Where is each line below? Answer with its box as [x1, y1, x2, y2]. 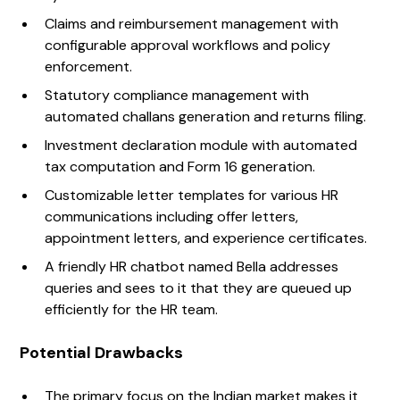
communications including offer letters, [45, 207, 299, 227]
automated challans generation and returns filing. [45, 107, 367, 127]
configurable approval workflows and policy [45, 36, 331, 55]
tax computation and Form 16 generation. [45, 157, 316, 177]
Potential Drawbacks [20, 342, 184, 364]
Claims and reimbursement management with [45, 14, 339, 34]
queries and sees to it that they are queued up [45, 279, 353, 298]
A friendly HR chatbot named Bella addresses [45, 257, 339, 277]
